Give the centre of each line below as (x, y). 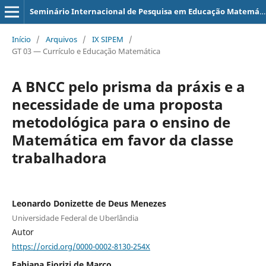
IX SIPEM (107, 39)
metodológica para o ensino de (121, 122)
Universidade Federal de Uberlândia (75, 218)
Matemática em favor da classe (122, 140)
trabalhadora (59, 157)
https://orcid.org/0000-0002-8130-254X (81, 246)
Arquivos (61, 39)
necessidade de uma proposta (117, 104)
